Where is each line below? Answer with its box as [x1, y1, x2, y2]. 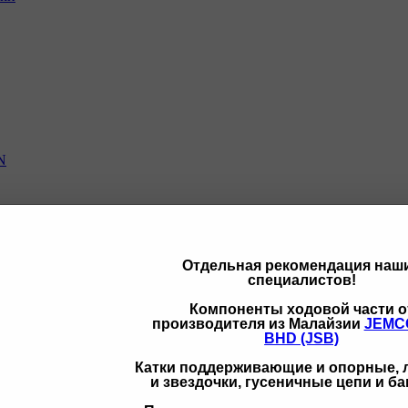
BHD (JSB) [264, 331, 340, 347]
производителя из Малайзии [151, 316, 364, 332]
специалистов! [247, 272, 356, 289]
